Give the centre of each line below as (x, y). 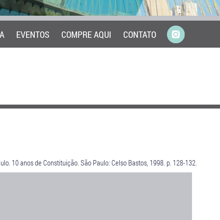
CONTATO (140, 34)
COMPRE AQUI (86, 34)
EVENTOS (33, 34)
